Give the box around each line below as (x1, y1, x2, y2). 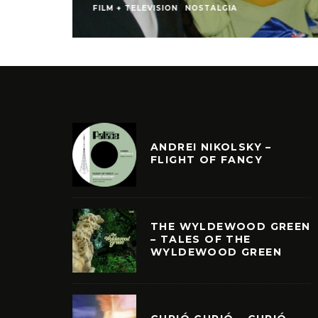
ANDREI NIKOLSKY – (150, 140, 272, 153)
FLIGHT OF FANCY (150, 153, 263, 166)
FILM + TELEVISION (92, 4, 178, 13)
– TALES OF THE (150, 232, 251, 246)
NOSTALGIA (185, 4, 238, 13)
